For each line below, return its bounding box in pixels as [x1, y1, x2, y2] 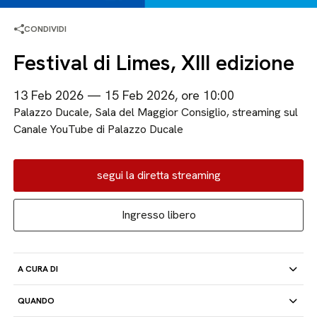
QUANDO [18, 295, 55, 306]
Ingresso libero [121, 207, 196, 222]
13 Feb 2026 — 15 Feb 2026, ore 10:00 [13, 87, 235, 103]
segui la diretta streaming [96, 168, 221, 183]
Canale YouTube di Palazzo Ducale [13, 122, 184, 137]
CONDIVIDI [24, 23, 67, 35]
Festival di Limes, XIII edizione [13, 49, 295, 76]
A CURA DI [18, 263, 59, 275]
